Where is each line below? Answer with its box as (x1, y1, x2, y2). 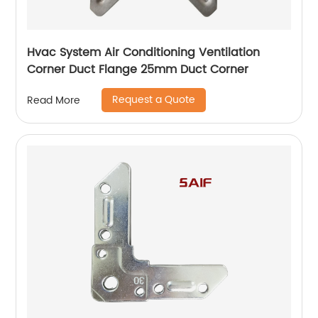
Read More (27, 92, 81, 109)
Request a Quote (112, 92, 196, 109)
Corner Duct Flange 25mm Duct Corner (27, 60, 249, 79)
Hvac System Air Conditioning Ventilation (27, 43, 261, 62)
